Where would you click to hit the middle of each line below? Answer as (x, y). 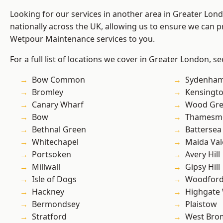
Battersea (203, 130)
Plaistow (201, 204)
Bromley (48, 92)
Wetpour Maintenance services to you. (82, 39)
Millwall (46, 167)
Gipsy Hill (203, 167)
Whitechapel (55, 142)
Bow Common (58, 80)
